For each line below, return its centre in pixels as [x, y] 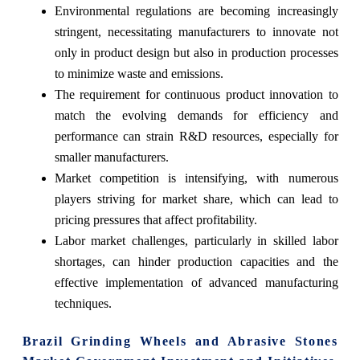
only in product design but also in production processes [196, 52]
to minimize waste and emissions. [139, 73]
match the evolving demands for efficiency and [196, 115]
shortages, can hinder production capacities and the [196, 261]
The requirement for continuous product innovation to [196, 94]
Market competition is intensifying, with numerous [196, 178]
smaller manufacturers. [111, 157]
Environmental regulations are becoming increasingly [196, 10]
